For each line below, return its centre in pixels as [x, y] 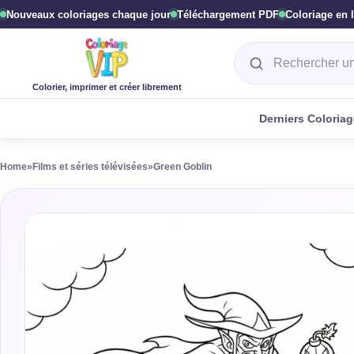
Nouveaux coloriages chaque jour [88, 14]
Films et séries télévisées [90, 167]
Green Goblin [183, 167]
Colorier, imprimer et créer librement [107, 87]
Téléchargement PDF [228, 14]
